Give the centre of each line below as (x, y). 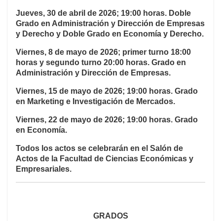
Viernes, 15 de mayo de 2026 (69, 91)
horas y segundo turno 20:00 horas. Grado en (101, 63)
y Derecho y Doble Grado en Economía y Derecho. (110, 34)
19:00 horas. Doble (156, 13)
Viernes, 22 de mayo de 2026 (69, 120)
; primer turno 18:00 (154, 52)
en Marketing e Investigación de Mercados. (95, 102)
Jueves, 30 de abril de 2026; (68, 13)
